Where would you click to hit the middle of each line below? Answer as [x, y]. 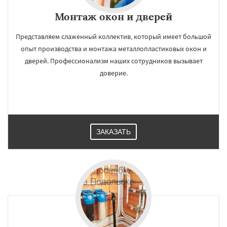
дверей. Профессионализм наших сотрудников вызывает [113, 61]
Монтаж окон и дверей [113, 16]
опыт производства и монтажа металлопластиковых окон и [113, 49]
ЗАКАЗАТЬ [113, 132]
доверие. [113, 73]
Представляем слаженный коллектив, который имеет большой [113, 36]
